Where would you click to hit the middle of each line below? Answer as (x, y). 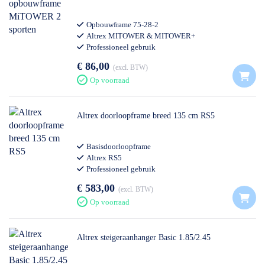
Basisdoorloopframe (119, 146)
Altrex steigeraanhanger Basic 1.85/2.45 (144, 237)
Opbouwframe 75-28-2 (122, 25)
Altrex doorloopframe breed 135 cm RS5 (146, 116)
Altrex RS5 (104, 158)
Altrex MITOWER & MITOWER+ (141, 36)
